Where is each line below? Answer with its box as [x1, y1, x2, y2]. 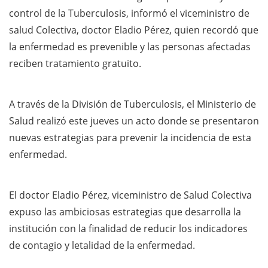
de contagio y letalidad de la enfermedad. [9, 238, 195, 252]
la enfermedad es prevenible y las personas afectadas [9, 39, 251, 53]
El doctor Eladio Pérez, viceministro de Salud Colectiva [9, 188, 252, 202]
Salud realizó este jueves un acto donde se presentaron [9, 114, 259, 127]
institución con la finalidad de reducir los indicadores [9, 221, 248, 235]
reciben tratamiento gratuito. [9, 56, 141, 70]
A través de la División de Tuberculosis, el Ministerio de [9, 97, 256, 111]
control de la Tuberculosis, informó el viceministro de [9, 6, 249, 20]
